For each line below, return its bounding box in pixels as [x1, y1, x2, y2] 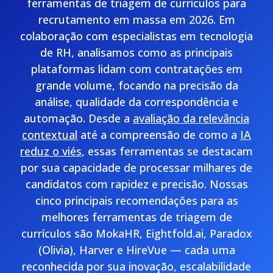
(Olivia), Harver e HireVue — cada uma [38, 243, 235, 257]
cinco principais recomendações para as [35, 193, 238, 208]
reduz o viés [20, 144, 82, 158]
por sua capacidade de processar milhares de [21, 160, 252, 175]
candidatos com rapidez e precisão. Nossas [25, 177, 248, 191]
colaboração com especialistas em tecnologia [20, 29, 253, 43]
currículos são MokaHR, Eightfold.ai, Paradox [21, 226, 252, 241]
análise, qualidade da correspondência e [35, 94, 238, 109]
